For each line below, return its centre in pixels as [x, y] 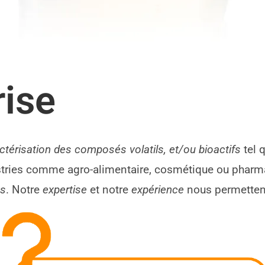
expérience [158, 190]
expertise [65, 190]
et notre [109, 190]
